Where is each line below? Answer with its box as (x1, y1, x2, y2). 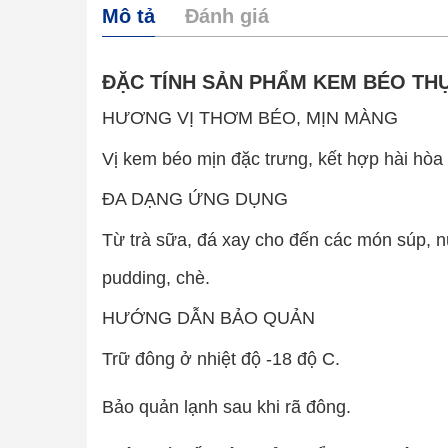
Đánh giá (185, 5, 269, 27)
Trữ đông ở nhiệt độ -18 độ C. (102, 349, 340, 369)
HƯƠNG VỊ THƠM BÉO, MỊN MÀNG (102, 108, 398, 128)
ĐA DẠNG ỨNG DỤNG (102, 189, 288, 209)
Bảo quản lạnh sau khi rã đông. (102, 397, 351, 417)
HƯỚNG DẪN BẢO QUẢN (102, 308, 315, 328)
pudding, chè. (102, 268, 210, 288)
